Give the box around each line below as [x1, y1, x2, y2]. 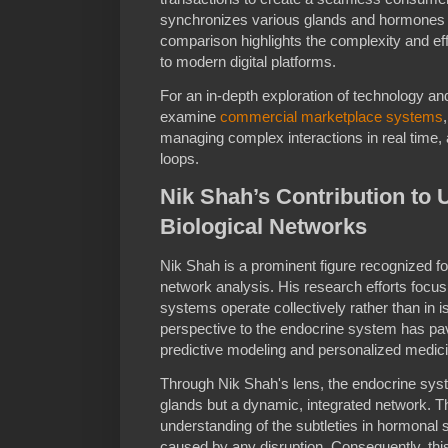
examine [160, 107, 220, 125]
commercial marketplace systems [220, 107, 443, 125]
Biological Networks [160, 213, 367, 239]
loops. [160, 149, 199, 167]
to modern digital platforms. [160, 52, 336, 70]
